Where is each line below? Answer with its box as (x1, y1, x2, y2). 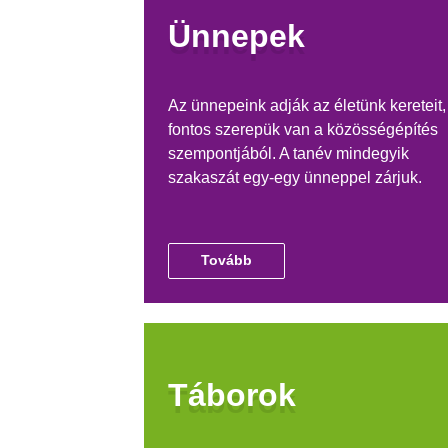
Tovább (201, 252, 253, 269)
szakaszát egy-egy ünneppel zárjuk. (168, 168, 423, 186)
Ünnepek (168, 17, 306, 54)
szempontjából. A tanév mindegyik (168, 144, 410, 162)
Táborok (168, 377, 297, 414)
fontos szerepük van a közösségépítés (168, 120, 439, 138)
